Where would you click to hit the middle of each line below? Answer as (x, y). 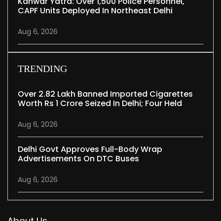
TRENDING (42, 68)
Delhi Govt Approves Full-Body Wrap (90, 149)
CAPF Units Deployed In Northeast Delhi (95, 10)
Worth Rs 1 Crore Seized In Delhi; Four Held (100, 103)
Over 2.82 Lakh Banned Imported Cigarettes (105, 94)
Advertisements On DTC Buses (78, 158)
